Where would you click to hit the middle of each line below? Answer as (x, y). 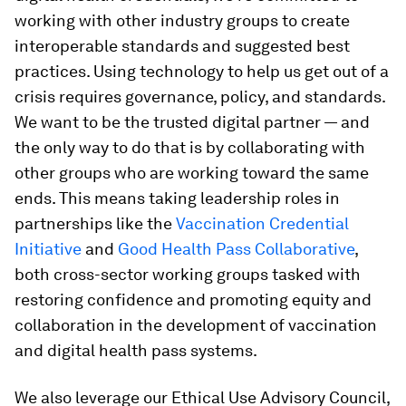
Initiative (48, 248)
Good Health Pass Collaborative (236, 248)
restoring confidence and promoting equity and (193, 299)
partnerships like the (95, 223)
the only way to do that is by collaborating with (190, 147)
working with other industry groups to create (182, 20)
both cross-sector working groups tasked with (188, 274)
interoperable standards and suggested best (182, 45)
